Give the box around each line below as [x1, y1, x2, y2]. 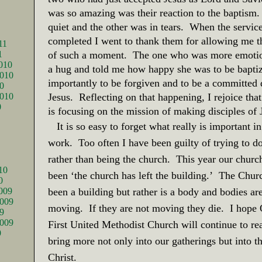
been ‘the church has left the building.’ [47, 170, 213, 181]
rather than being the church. [47, 153, 170, 165]
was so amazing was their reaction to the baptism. [47, 7, 260, 19]
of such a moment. [47, 49, 127, 61]
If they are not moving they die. [88, 202, 224, 214]
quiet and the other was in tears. [47, 21, 184, 33]
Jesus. [47, 91, 73, 103]
